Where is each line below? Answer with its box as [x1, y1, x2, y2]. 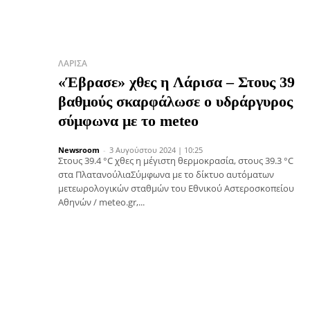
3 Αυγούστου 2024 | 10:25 [109, 144, 203, 155]
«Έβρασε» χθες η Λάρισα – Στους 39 [58, 73, 295, 91]
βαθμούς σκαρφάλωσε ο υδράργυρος [58, 92, 293, 110]
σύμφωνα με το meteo [58, 111, 199, 129]
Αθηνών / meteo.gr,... [58, 195, 145, 208]
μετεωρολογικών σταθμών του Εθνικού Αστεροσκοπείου [58, 181, 294, 194]
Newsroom [58, 144, 100, 155]
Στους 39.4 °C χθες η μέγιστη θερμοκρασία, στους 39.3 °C [58, 154, 293, 167]
